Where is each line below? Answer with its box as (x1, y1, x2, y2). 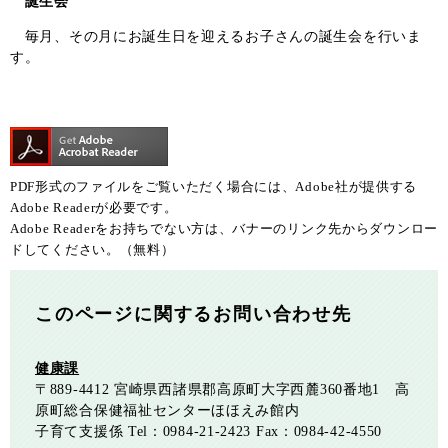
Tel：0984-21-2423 (127, 424, 252, 440)
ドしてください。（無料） (10, 241, 175, 257)
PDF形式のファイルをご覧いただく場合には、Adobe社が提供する (10, 178, 418, 194)
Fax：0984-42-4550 (255, 424, 383, 440)
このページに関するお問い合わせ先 (35, 303, 352, 324)
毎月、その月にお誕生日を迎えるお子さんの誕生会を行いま (10, 28, 422, 44)
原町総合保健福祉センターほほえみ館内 (35, 403, 300, 419)
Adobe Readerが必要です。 (10, 199, 178, 215)
